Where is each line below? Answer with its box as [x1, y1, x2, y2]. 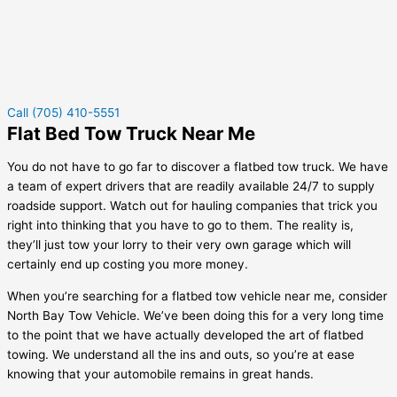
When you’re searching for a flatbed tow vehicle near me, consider [7, 289, 387, 304]
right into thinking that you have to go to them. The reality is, [7, 218, 354, 233]
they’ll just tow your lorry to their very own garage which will [7, 237, 351, 253]
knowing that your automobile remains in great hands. [7, 367, 314, 382]
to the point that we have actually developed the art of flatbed [7, 328, 363, 343]
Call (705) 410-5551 [7, 105, 120, 120]
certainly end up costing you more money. [7, 257, 248, 272]
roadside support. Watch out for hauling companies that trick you [7, 198, 378, 214]
